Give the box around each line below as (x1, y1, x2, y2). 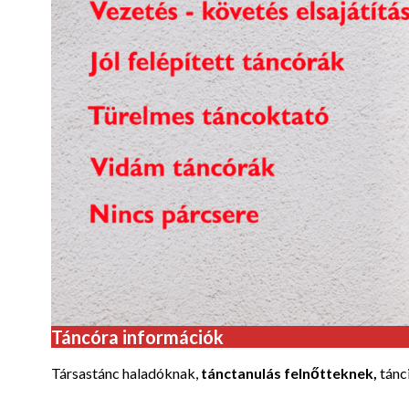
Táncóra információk (51, 326, 224, 349)
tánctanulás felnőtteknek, (201, 364, 380, 383)
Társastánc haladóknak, (51, 364, 201, 383)
